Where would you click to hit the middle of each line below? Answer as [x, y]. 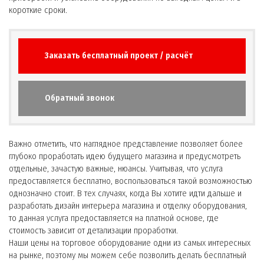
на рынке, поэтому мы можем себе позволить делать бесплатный [128, 255]
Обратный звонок [80, 98]
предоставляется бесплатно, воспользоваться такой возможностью [131, 181]
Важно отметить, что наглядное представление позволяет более [126, 143]
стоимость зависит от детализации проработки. [93, 230]
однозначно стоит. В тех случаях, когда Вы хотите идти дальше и [125, 193]
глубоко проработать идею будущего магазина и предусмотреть [125, 156]
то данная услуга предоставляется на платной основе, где [114, 218]
